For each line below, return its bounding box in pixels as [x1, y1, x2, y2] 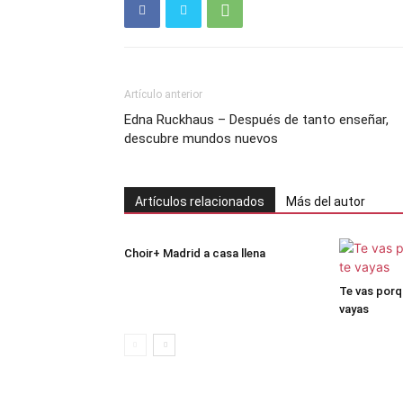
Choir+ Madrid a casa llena [124, 246, 265, 260]
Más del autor [286, 194, 365, 209]
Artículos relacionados [135, 194, 264, 209]
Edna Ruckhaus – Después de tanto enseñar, [124, 112, 389, 128]
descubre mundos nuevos [124, 130, 278, 147]
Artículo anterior [124, 88, 202, 101]
